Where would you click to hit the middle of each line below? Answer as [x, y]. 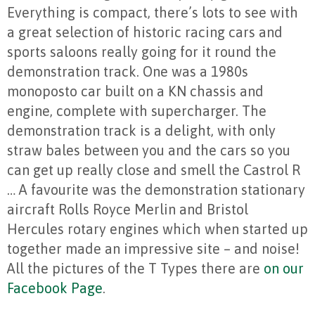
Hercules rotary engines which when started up [157, 229]
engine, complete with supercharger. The [137, 111]
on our [284, 269]
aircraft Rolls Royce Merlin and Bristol [128, 210]
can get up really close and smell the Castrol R [154, 170]
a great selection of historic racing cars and [145, 32]
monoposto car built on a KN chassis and [135, 91]
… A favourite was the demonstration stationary [156, 190]
